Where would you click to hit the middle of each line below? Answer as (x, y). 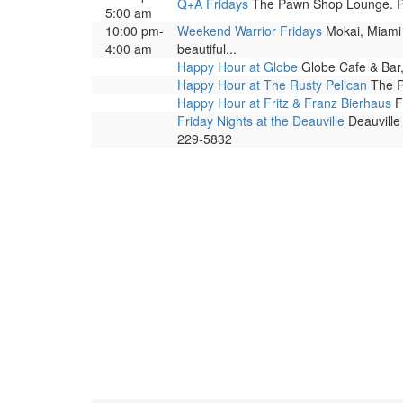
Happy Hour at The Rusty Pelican (272, 85)
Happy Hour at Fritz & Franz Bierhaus (284, 103)
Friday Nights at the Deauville (261, 121)
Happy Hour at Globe (237, 67)
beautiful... (207, 49)
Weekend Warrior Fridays (250, 31)
